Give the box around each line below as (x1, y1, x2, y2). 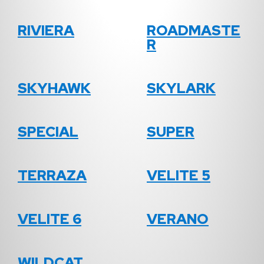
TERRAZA (18, 166, 87, 185)
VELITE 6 (18, 210, 81, 229)
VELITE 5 (147, 166, 210, 185)
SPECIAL (18, 123, 78, 141)
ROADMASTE (147, 21, 240, 40)
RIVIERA (18, 21, 74, 40)
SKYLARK (147, 79, 216, 98)
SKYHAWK (18, 79, 91, 98)
